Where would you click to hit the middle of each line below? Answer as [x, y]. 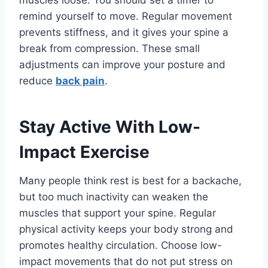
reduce [37, 81]
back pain [80, 81]
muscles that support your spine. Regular [118, 213]
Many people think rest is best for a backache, [130, 181]
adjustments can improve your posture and [122, 65]
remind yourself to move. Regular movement [126, 16]
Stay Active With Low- [110, 127]
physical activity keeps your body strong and [126, 229]
